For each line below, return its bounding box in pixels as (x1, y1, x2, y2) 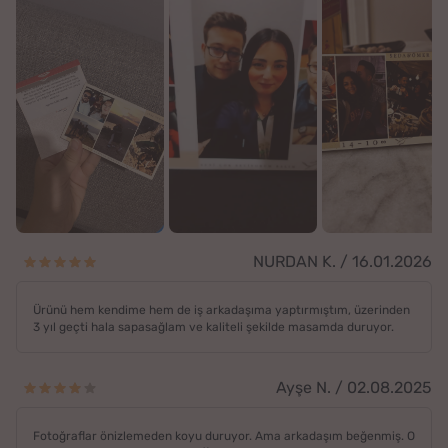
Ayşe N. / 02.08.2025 (276, 378, 432, 398)
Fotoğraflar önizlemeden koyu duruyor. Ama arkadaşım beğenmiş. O (33, 429, 415, 444)
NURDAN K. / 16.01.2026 (253, 252, 432, 272)
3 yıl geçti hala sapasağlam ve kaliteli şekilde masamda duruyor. (33, 320, 394, 335)
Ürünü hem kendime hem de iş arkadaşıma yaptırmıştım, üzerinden (33, 303, 410, 318)
